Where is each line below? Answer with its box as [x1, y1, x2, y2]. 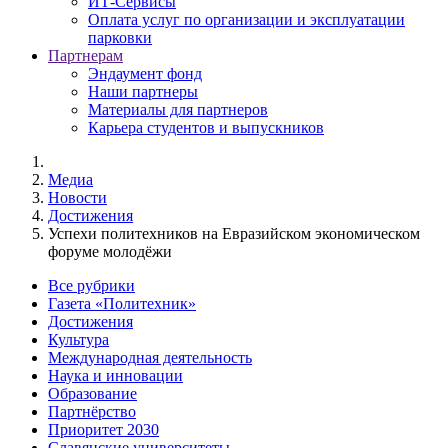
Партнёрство [48, 403, 136, 421]
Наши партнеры [88, 83, 198, 101]
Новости [48, 189, 107, 207]
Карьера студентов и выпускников [88, 119, 324, 137]
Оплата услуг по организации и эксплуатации [88, 11, 405, 29]
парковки [88, 29, 152, 47]
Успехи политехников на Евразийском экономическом [48, 225, 420, 243]
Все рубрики [48, 277, 135, 295]
